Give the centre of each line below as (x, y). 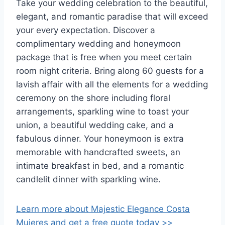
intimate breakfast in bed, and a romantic (100, 165)
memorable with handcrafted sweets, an (98, 152)
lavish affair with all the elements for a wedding (112, 84)
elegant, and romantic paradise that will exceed (112, 16)
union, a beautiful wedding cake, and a (95, 125)
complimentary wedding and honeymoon (98, 43)
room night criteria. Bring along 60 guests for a (110, 71)
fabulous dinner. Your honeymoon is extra (100, 138)
